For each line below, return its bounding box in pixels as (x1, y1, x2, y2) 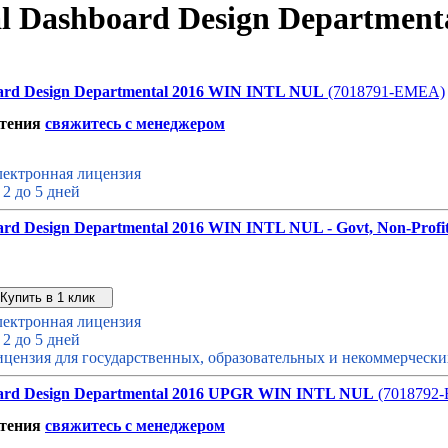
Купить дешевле (263, 288, 383, 305)
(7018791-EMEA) (328, 83, 445, 100)
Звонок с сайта (132, 288, 238, 305)
